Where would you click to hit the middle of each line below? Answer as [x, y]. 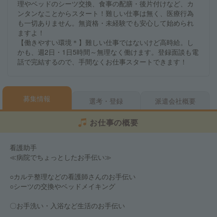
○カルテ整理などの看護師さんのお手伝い [73, 176]
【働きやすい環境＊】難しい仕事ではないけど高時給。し [106, 42]
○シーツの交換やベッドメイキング [62, 186]
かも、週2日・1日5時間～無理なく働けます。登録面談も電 [108, 52]
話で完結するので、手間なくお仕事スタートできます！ [102, 62]
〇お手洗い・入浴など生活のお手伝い [67, 205]
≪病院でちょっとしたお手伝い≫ [61, 157]
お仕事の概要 [114, 122]
